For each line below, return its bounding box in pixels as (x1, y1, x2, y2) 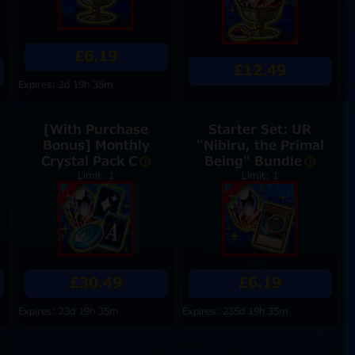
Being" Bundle (204, 152, 302, 171)
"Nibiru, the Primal (196, 136, 324, 155)
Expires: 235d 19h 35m (181, 304, 288, 319)
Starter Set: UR (208, 120, 312, 139)
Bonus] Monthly (42, 136, 150, 155)
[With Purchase (44, 120, 149, 139)
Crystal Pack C (40, 152, 137, 171)
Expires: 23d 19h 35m (17, 304, 119, 319)
